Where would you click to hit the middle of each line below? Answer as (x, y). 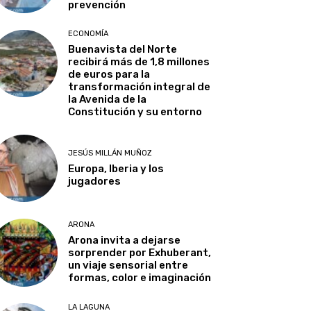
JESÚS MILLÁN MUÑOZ (110, 153)
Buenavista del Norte (123, 50)
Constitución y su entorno (135, 112)
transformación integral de (140, 87)
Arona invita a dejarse (125, 241)
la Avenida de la (108, 100)
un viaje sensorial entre (128, 266)
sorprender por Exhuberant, (140, 253)
